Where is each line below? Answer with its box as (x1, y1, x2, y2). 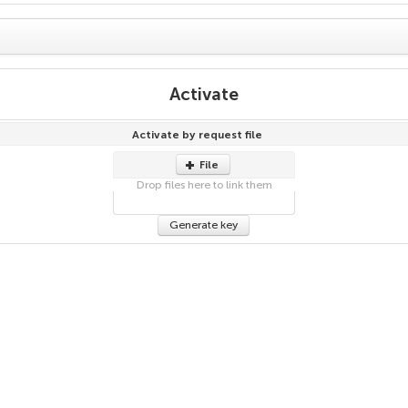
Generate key (168, 219, 238, 232)
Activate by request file (131, 128, 262, 142)
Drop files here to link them (136, 178, 272, 191)
